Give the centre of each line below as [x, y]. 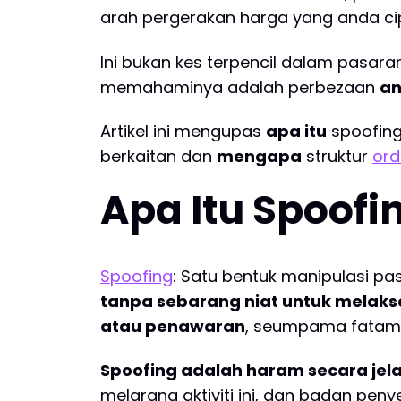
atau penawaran [173, 326]
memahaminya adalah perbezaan [240, 87]
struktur [337, 157]
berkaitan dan [158, 157]
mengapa [259, 157]
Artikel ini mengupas [183, 132]
